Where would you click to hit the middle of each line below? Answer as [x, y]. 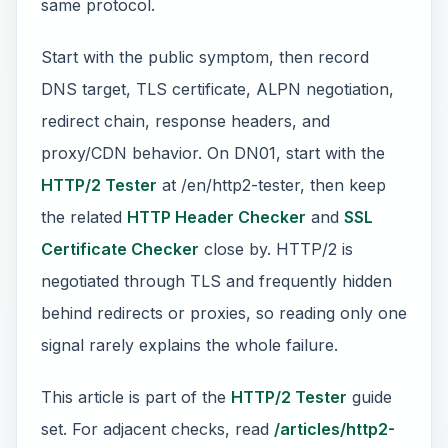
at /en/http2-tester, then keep [271, 185]
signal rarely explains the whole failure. [189, 345]
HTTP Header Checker [216, 217]
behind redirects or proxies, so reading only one [224, 313]
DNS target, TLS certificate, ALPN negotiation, [217, 89]
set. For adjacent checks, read [157, 429]
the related [84, 217]
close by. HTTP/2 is [276, 249]
